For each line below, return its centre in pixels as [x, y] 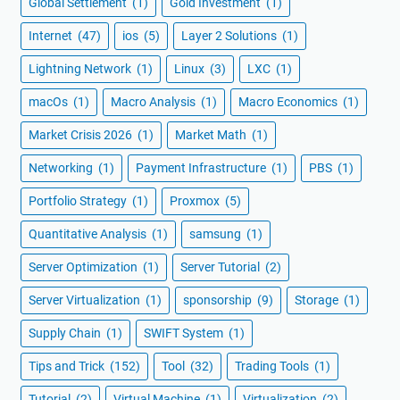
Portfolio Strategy [79, 200]
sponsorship [219, 300]
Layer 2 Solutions [230, 35]
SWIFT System [185, 333]
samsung [217, 233]
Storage [318, 300]
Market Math [212, 134]
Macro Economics [289, 101]
